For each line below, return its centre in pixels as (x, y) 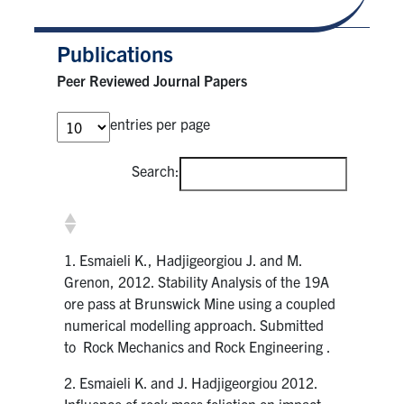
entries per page (161, 123)
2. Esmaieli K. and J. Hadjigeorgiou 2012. (191, 382)
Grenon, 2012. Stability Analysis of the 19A (197, 281)
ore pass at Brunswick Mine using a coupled (200, 303)
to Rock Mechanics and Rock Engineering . (198, 346)
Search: (155, 170)
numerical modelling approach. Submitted (194, 324)
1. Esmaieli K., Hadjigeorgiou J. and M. (184, 259)
